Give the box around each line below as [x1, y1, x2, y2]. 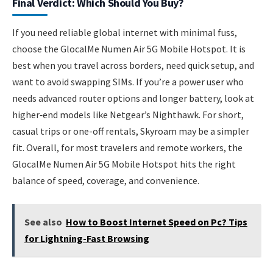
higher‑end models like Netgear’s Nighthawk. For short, [12, 108, 244, 121]
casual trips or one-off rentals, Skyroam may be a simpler [12, 125, 249, 138]
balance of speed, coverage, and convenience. [12, 174, 199, 187]
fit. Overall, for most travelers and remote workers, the [12, 141, 243, 154]
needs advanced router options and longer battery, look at [12, 92, 254, 105]
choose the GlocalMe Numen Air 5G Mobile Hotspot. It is [12, 43, 246, 55]
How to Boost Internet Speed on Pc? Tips [65, 215, 247, 228]
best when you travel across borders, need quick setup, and [12, 59, 254, 72]
